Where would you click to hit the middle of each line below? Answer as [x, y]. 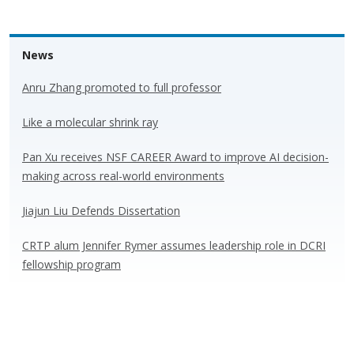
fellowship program [72, 265]
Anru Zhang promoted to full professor [122, 88]
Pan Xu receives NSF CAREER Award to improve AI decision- [175, 157]
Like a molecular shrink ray [90, 122]
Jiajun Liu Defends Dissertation [101, 211]
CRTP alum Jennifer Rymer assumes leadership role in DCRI [174, 246]
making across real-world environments [123, 176]
